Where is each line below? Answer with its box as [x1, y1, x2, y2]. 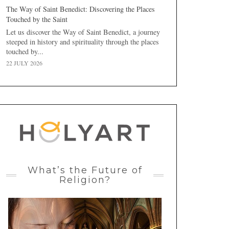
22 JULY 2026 [6, 58, 42, 67]
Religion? [59, 174, 111, 186]
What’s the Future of [27, 164, 143, 176]
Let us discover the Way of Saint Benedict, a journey [6, 27, 160, 37]
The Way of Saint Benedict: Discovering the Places [6, 4, 155, 14]
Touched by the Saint [6, 14, 67, 24]
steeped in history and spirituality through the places [6, 36, 159, 47]
